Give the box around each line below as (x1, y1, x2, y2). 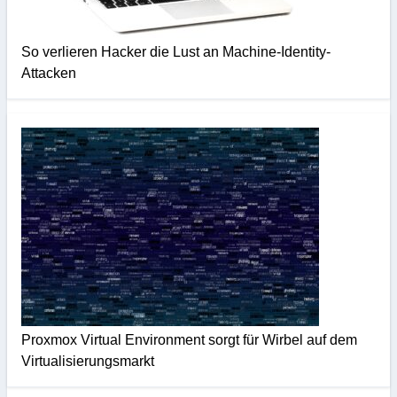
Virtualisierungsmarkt (21, 354, 154, 370)
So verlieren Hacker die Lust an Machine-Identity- (21, 44, 331, 60)
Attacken (21, 66, 76, 82)
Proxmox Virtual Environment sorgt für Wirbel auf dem (21, 332, 357, 348)
